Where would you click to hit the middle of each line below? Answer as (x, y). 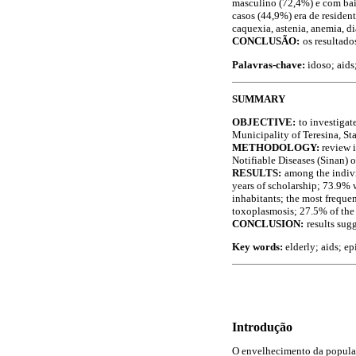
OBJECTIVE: (264, 122)
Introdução (262, 327)
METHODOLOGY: (276, 148)
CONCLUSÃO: (266, 41)
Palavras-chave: (270, 64)
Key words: (259, 247)
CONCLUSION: (268, 224)
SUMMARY (259, 99)
